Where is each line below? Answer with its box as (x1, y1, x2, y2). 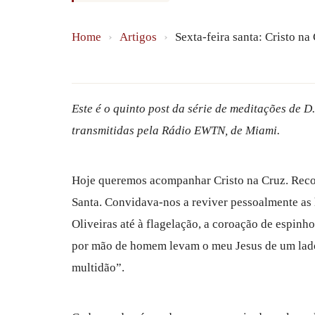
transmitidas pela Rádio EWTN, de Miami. (72, 123, 280, 137)
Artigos (120, 30, 157, 44)
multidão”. (72, 260, 124, 274)
